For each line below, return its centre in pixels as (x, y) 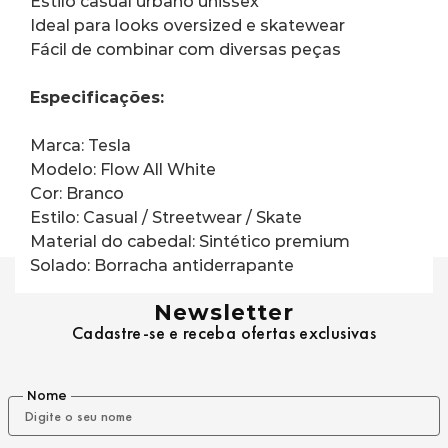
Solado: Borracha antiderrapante (162, 265)
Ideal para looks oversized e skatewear (187, 25)
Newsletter (224, 312)
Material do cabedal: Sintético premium (190, 241)
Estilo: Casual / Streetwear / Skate (166, 217)
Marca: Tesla (80, 145)
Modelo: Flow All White (123, 169)
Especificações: (97, 97)
